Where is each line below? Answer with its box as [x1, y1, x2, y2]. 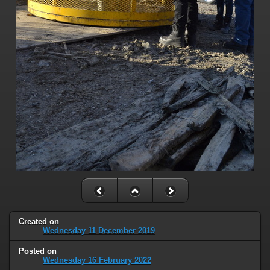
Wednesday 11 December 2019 [43, 225, 155, 235]
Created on [19, 216, 59, 226]
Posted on [19, 246, 57, 256]
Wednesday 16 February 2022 [43, 255, 151, 265]
